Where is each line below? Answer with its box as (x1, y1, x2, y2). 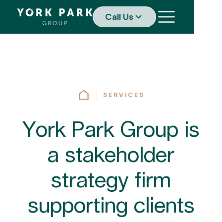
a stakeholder (48, 145, 174, 167)
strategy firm (51, 170, 171, 192)
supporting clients (27, 196, 195, 218)
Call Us (105, 12, 134, 22)
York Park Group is (22, 120, 200, 142)
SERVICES (103, 91, 145, 99)
